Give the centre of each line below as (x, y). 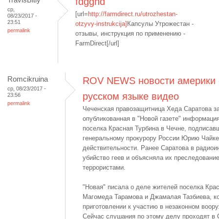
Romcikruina (28, 79)
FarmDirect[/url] (97, 43)
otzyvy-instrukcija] (101, 24)
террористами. (104, 167)
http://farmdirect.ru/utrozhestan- (133, 14)
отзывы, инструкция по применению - (130, 33)
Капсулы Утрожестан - (160, 24)
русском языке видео (131, 96)
